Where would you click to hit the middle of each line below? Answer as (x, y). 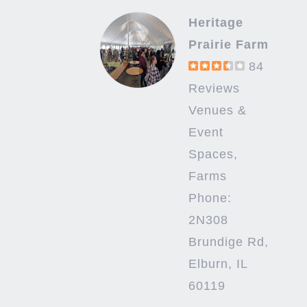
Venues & (217, 111)
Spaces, (213, 155)
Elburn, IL (218, 264)
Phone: (210, 198)
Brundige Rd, (228, 242)
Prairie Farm (228, 45)
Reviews (214, 89)
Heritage (216, 23)
